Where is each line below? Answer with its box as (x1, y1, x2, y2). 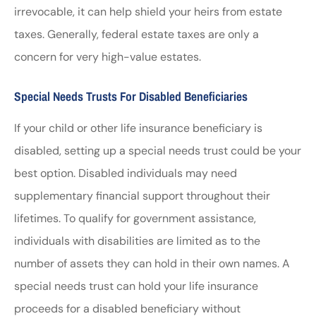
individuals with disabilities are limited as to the (14, 233, 260, 248)
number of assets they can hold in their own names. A (14, 255, 290, 271)
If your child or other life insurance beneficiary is (14, 120, 262, 135)
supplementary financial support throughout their (14, 188, 270, 203)
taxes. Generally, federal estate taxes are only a (14, 27, 259, 42)
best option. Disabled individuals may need (14, 165, 237, 181)
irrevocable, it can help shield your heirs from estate (14, 4, 282, 20)
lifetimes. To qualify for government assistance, (14, 210, 256, 226)
